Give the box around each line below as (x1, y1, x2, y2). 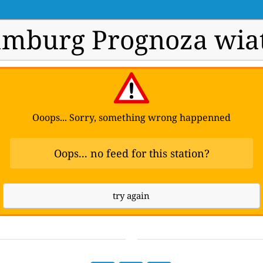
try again (113, 190, 150, 201)
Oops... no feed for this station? (53, 146, 210, 160)
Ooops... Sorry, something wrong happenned (32, 111, 231, 124)
